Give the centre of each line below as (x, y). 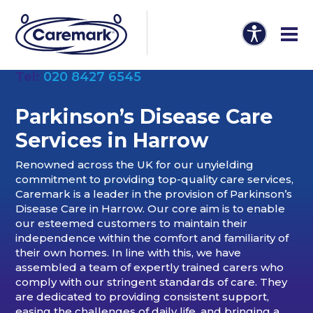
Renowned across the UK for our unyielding (135, 165)
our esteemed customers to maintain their (132, 224)
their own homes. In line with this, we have (129, 253)
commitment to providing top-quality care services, (155, 180)
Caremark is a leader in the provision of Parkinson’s (154, 194)
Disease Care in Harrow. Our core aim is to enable (151, 209)
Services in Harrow (112, 140)
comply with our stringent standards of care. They (152, 282)
